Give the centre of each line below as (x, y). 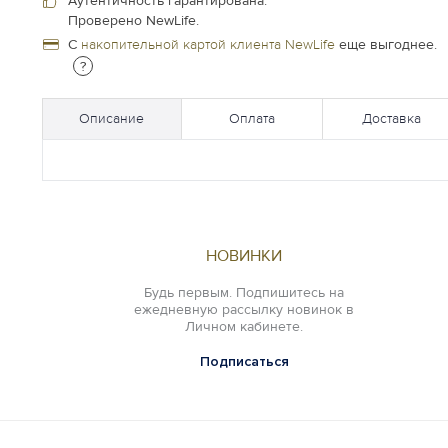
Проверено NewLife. (133, 20)
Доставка (392, 118)
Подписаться (244, 361)
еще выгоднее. (386, 44)
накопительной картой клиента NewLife (208, 44)
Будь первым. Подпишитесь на (244, 292)
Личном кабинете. (244, 326)
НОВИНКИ (244, 255)
